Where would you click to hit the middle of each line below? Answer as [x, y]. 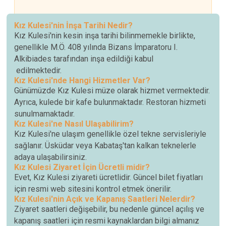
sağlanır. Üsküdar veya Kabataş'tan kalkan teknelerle [105, 146]
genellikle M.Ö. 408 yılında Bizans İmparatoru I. [96, 47]
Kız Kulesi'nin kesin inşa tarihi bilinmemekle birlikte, [105, 36]
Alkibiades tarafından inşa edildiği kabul [84, 59]
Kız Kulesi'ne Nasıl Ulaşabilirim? [74, 124]
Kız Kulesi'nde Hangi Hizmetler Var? [82, 81]
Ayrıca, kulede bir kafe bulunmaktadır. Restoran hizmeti [110, 102]
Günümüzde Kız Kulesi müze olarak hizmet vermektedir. [112, 91]
